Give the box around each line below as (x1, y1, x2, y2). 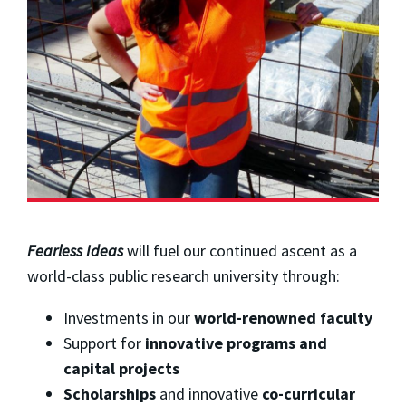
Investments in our (63, 307, 194, 329)
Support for (63, 333, 145, 354)
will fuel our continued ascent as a (123, 240, 357, 262)
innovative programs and (145, 333, 327, 354)
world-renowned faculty (194, 307, 372, 329)
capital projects (63, 358, 179, 380)
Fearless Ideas (27, 240, 123, 262)
